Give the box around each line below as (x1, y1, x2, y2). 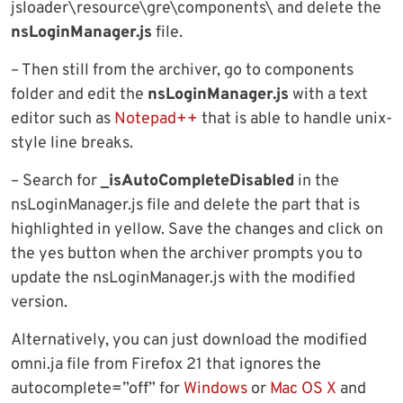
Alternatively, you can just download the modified (11, 330, 367, 352)
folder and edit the (11, 85, 148, 106)
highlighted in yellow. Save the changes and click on (11, 219, 383, 241)
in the (294, 171, 339, 193)
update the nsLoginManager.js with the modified (11, 268, 355, 290)
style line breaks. (11, 133, 133, 155)
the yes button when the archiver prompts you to (11, 244, 363, 265)
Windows (184, 379, 247, 400)
